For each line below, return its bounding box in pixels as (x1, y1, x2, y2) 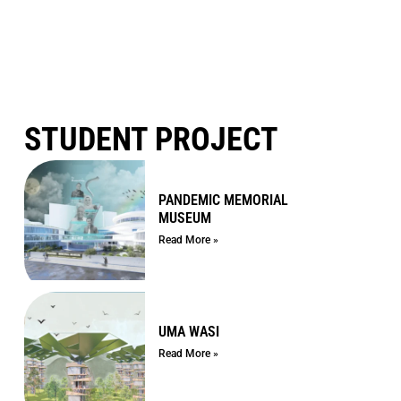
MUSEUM (158, 209, 211, 226)
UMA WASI (158, 323, 219, 341)
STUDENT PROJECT (24, 120, 279, 158)
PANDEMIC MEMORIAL (158, 191, 288, 209)
